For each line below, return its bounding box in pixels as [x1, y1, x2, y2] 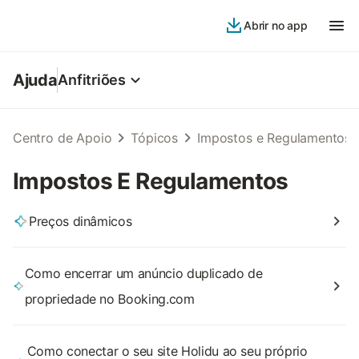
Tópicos [131, 130, 179, 146]
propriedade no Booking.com [24, 291, 195, 307]
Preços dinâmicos [29, 213, 132, 229]
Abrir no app [243, 18, 308, 32]
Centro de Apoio [13, 130, 112, 146]
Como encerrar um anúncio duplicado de [24, 265, 263, 281]
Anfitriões [58, 71, 126, 88]
